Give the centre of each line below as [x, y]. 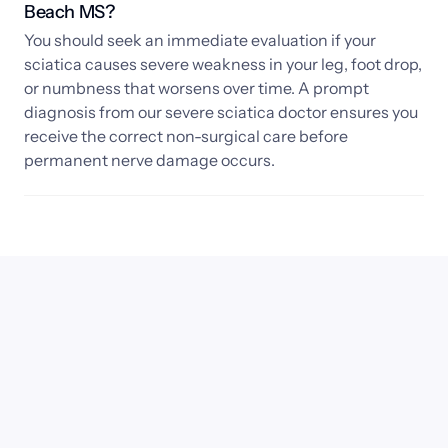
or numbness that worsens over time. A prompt [196, 88]
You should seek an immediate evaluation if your [200, 40]
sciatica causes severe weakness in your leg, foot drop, [223, 64]
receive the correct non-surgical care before [186, 136]
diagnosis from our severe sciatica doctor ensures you [221, 112]
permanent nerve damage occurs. [149, 160]
